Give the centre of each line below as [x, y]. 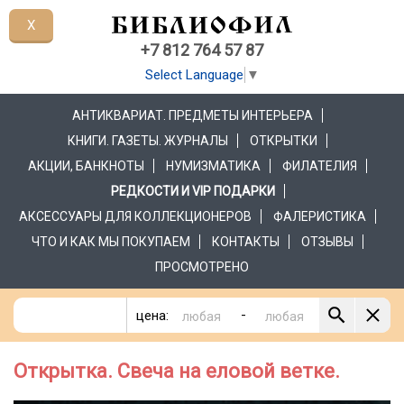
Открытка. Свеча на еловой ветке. [177, 372]
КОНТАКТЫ [246, 242]
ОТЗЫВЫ [327, 242]
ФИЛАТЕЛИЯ [320, 166]
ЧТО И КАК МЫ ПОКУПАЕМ [111, 242]
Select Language [194, 75]
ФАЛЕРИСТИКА [320, 217]
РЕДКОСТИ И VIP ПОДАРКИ [193, 192]
